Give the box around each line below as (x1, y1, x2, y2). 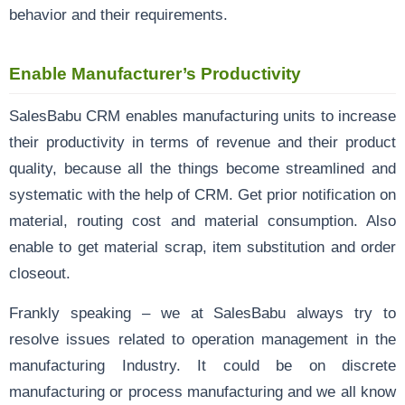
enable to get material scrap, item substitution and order (9, 238, 396, 255)
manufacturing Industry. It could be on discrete (9, 356, 396, 373)
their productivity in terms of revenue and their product (9, 133, 396, 150)
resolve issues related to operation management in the (9, 330, 396, 347)
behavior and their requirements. (9, 5, 228, 23)
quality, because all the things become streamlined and (9, 159, 396, 176)
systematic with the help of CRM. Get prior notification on (9, 185, 396, 202)
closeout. (9, 264, 71, 281)
